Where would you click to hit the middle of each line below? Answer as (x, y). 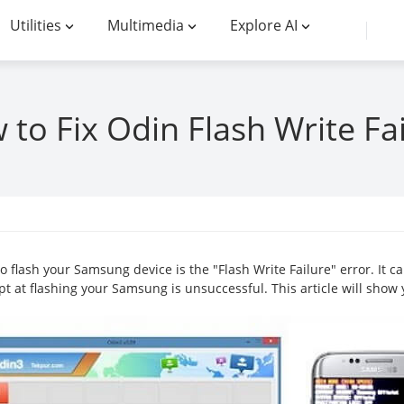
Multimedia (146, 25)
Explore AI (264, 25)
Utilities (36, 25)
